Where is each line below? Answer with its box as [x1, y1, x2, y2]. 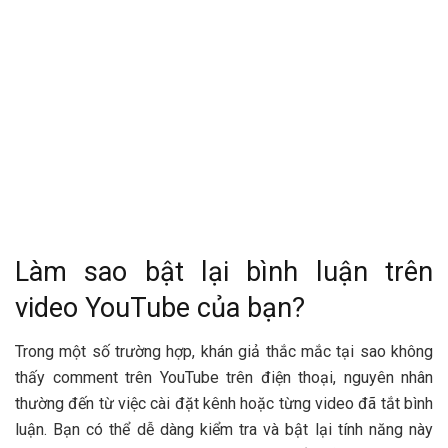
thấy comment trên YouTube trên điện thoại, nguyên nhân [15, 368, 433, 388]
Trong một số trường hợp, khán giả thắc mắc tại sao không [15, 342, 433, 362]
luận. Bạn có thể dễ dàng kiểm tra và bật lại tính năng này [15, 420, 433, 440]
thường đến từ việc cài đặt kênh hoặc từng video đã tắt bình [15, 394, 433, 414]
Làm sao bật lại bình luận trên [15, 255, 433, 288]
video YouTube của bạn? [15, 291, 305, 324]
